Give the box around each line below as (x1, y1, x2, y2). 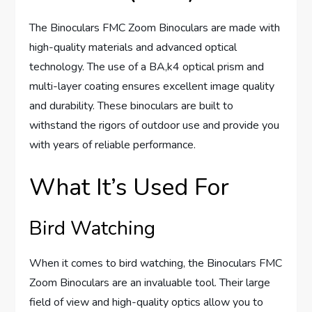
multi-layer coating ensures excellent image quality (29, 79, 275, 95)
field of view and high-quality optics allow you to (29, 295, 264, 311)
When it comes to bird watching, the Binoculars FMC (29, 256, 283, 272)
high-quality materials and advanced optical (29, 40, 237, 56)
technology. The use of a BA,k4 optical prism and (29, 59, 265, 75)
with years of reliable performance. (29, 137, 196, 153)
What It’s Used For (29, 171, 230, 204)
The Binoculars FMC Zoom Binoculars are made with (29, 20, 281, 36)
